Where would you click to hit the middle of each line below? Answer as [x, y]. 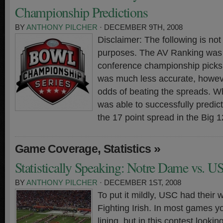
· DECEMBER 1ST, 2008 [139, 183]
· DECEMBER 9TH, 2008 [140, 27]
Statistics [127, 149]
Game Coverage [56, 149]
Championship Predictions [81, 12]
